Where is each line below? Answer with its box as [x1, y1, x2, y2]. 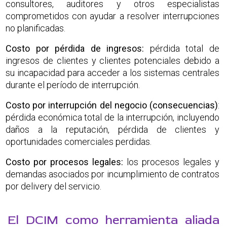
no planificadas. [6, 22, 65, 33]
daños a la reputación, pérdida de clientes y [6, 124, 219, 135]
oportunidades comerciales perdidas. [6, 136, 152, 147]
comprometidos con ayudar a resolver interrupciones [6, 10, 219, 21]
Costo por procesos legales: [6, 156, 123, 167]
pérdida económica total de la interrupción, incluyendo [6, 111, 219, 123]
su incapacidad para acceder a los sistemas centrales [6, 67, 219, 78]
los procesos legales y [123, 156, 219, 167]
